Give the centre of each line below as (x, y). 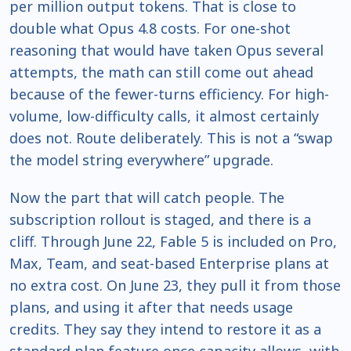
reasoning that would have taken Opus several (166, 51)
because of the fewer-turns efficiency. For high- (169, 94)
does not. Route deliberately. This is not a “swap (171, 138)
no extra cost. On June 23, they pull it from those (175, 286)
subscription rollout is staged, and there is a (160, 220)
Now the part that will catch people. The (147, 198)
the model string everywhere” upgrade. (141, 160)
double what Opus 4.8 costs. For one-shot (150, 29)
